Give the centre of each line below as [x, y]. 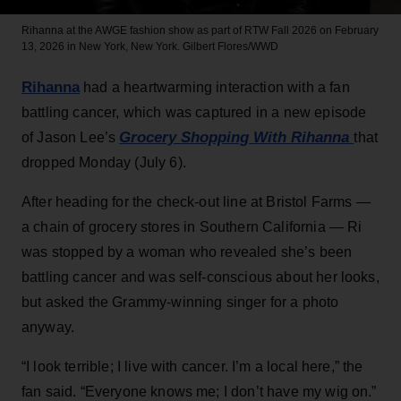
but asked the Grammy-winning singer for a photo [180, 302]
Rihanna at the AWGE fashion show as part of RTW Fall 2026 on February [200, 30]
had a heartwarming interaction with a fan [215, 87]
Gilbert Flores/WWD [230, 46]
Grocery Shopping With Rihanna [237, 137]
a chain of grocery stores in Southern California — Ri [192, 226]
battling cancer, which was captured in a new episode [194, 112]
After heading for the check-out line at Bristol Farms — [196, 201]
